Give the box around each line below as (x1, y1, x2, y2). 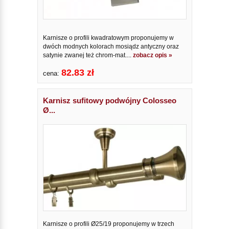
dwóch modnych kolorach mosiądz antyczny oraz (42, 43, 179, 51)
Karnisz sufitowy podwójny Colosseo (42, 96, 176, 105)
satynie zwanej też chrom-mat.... (42, 52, 133, 59)
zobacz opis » (132, 52, 172, 59)
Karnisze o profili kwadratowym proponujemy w (42, 34, 174, 42)
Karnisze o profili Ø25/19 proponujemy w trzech (42, 220, 174, 227)
